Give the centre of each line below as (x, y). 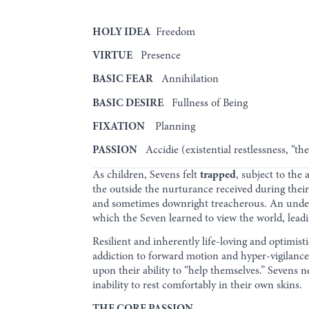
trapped (218, 175)
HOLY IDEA (122, 32)
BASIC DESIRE (128, 103)
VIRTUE (113, 56)
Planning (171, 127)
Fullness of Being (206, 103)
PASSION (115, 151)
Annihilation (186, 80)
